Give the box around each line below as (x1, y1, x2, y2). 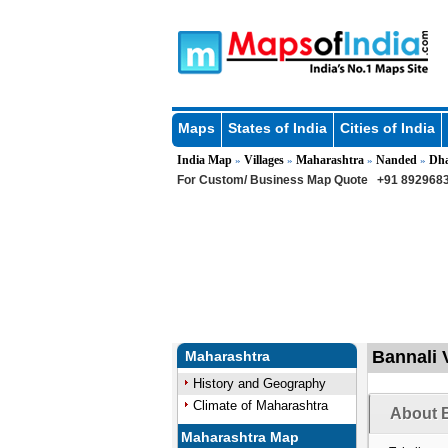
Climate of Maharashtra (192, 398, 328, 413)
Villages (243, 153, 284, 167)
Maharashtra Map (181, 429, 300, 445)
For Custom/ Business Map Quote (176, 173, 368, 187)
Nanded (375, 153, 417, 167)
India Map (176, 153, 232, 167)
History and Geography (192, 376, 326, 391)
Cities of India (339, 120, 435, 136)
